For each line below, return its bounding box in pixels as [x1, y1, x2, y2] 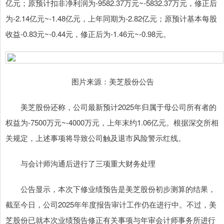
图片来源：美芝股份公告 [71, 76, 154, 87]
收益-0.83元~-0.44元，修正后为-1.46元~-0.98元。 [5, 28, 170, 39]
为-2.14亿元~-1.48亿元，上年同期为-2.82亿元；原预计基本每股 [5, 13, 217, 24]
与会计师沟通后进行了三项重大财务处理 [5, 158, 155, 169]
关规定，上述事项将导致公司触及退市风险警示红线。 [5, 132, 185, 143]
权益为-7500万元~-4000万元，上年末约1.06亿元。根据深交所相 [5, 117, 218, 128]
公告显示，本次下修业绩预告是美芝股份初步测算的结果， [5, 183, 215, 194]
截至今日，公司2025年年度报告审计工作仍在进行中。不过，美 [5, 199, 216, 210]
